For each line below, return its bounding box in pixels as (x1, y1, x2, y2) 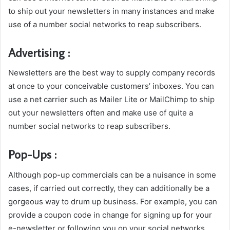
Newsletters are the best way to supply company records (8, 68, 215, 78)
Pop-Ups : (8, 146, 56, 162)
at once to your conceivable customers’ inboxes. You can (8, 81, 214, 91)
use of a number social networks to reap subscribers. (8, 19, 201, 29)
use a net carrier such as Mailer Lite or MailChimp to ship (8, 94, 215, 104)
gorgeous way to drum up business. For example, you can (8, 196, 217, 206)
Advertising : (8, 44, 70, 60)
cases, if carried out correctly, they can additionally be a (8, 183, 209, 193)
